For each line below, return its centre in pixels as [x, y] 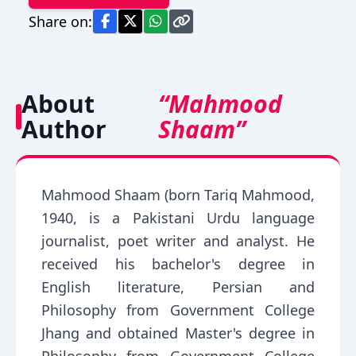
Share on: [60, 21]
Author [64, 129]
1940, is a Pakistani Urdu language [178, 218]
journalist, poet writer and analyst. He [178, 241]
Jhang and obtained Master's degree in [178, 333]
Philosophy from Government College [178, 310]
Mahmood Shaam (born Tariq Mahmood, [178, 195]
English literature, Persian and [178, 287]
